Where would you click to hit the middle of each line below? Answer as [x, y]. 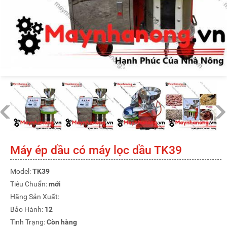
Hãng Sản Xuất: [35, 197]
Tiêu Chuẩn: [29, 184]
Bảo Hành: [27, 210]
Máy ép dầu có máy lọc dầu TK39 [96, 150]
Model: [21, 172]
